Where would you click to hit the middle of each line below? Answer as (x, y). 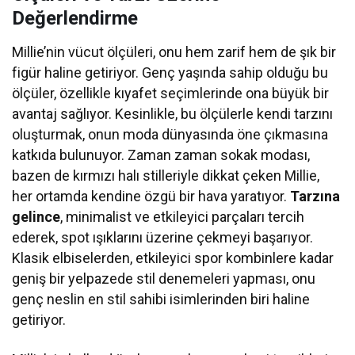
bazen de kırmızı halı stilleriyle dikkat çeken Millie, (166, 176)
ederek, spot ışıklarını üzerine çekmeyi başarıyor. (163, 238)
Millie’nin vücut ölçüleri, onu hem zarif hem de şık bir (174, 52)
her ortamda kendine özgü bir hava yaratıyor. (151, 197)
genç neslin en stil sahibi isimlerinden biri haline (161, 300)
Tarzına (315, 197)
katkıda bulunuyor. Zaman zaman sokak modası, (161, 155)
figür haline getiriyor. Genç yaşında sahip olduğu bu (170, 73)
